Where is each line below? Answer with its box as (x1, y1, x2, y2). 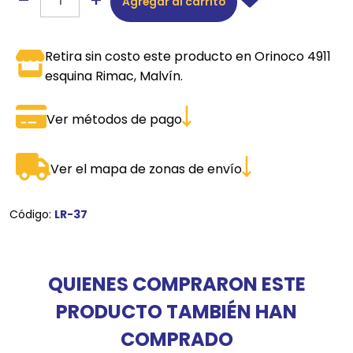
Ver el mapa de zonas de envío (50, 160, 242, 179)
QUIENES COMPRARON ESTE (47, 270, 306, 297)
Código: (9, 206, 54, 222)
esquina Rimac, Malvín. (45, 66, 184, 85)
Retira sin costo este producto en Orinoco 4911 (45, 46, 332, 65)
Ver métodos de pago (46, 110, 182, 128)
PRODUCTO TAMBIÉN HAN (56, 298, 297, 325)
